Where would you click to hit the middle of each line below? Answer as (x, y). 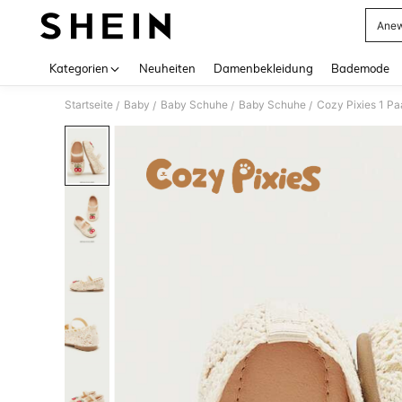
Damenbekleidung (263, 68)
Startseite (89, 105)
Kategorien (79, 68)
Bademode (360, 68)
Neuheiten (167, 68)
